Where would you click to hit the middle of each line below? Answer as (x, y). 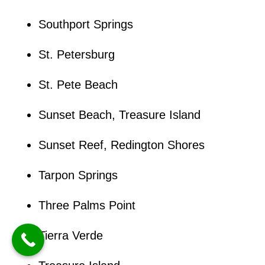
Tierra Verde (70, 235)
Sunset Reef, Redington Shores (121, 145)
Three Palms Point (87, 205)
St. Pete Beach (78, 84)
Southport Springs (85, 24)
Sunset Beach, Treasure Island (119, 114)
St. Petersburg (76, 54)
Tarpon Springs (78, 175)
